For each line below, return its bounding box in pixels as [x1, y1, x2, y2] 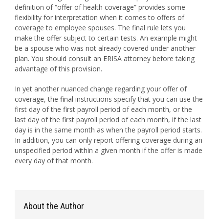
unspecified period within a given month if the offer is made [15, 146, 202, 155]
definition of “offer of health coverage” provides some [15, 2, 185, 12]
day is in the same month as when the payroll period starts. [15, 125, 202, 134]
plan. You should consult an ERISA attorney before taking [15, 54, 195, 63]
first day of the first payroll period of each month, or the [15, 105, 192, 114]
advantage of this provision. [15, 64, 102, 73]
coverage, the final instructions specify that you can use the [15, 94, 203, 104]
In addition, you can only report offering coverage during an [15, 135, 202, 145]
